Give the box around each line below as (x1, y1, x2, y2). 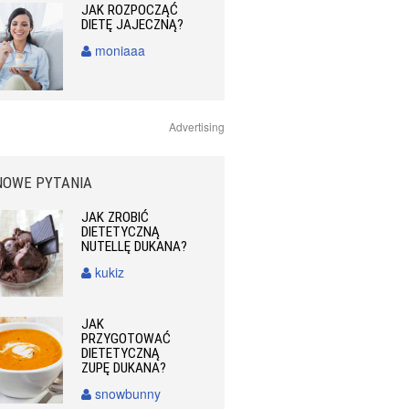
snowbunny (91, 383, 162, 403)
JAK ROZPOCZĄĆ (81, 2, 179, 19)
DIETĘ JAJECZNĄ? (81, 16, 184, 34)
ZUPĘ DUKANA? (81, 359, 167, 376)
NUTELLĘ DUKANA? (81, 237, 188, 255)
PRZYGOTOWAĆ (81, 330, 172, 347)
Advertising (169, 118, 225, 134)
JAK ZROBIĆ (81, 208, 150, 225)
